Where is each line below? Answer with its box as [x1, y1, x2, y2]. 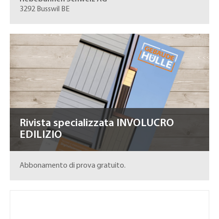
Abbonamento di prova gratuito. [20, 162, 126, 170]
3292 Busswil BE [20, 5, 69, 13]
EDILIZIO [20, 130, 62, 141]
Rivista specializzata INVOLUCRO [20, 118, 174, 129]
